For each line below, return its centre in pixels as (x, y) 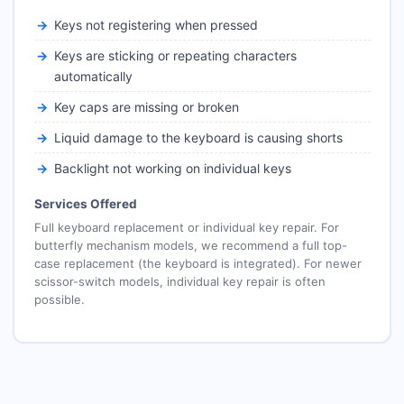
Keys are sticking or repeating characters (175, 55)
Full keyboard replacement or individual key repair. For (186, 227)
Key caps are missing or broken (146, 106)
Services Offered (85, 203)
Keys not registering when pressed (156, 24)
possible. (59, 299)
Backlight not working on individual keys (172, 168)
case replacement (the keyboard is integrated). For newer (197, 263)
